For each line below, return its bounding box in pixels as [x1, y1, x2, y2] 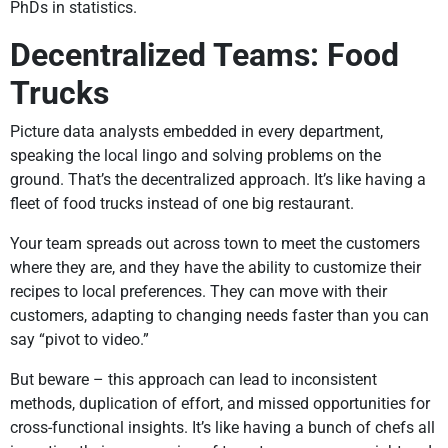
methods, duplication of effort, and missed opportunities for [10, 394, 430, 414]
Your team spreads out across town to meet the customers [10, 234, 420, 254]
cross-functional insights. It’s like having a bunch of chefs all [10, 418, 435, 438]
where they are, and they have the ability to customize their [10, 258, 421, 278]
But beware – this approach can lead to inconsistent [10, 370, 377, 390]
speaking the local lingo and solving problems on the [10, 146, 381, 166]
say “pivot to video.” [10, 330, 149, 350]
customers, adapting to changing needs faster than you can [10, 306, 429, 326]
